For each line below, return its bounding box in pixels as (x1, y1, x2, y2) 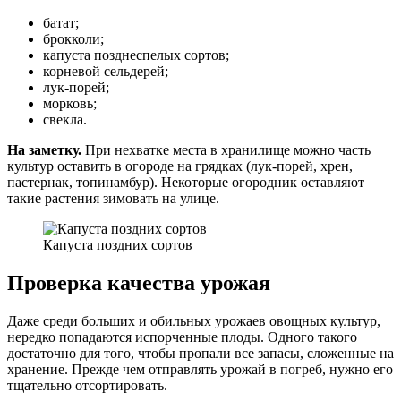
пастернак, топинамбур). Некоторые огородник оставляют (7, 174, 364, 190)
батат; (43, 14, 79, 30)
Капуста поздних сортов (43, 236, 192, 252)
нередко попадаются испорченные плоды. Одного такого (7, 328, 357, 345)
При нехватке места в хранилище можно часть (85, 141, 371, 158)
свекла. (43, 111, 87, 127)
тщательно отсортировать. (7, 377, 167, 393)
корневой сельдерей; (43, 63, 168, 79)
